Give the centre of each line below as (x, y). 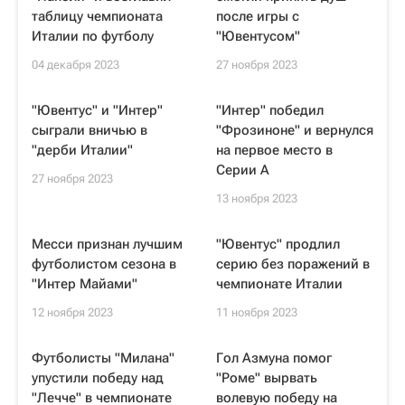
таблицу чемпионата (97, 16)
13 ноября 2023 (257, 198)
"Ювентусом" (258, 36)
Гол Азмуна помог (274, 358)
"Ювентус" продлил (278, 244)
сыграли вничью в (89, 130)
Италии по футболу (93, 36)
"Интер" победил (270, 110)
